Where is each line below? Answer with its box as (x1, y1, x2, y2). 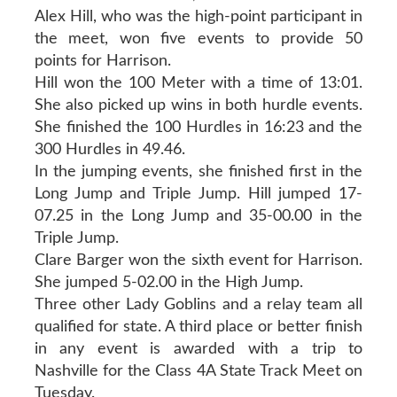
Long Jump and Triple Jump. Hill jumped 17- (34, 185, 363, 202)
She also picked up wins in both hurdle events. (34, 97, 363, 113)
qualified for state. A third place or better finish (34, 318, 363, 335)
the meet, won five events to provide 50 (34, 30, 363, 47)
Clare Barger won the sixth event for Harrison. (34, 252, 363, 269)
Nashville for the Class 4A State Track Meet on (34, 362, 363, 379)
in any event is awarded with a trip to (34, 340, 363, 357)
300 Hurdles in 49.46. (34, 141, 185, 158)
